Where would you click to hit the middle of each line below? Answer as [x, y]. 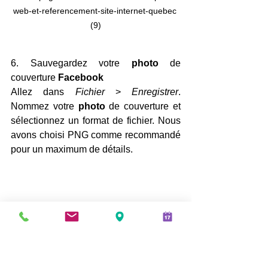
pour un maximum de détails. [72, 150]
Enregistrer [155, 92]
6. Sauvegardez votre [71, 63]
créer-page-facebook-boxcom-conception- [96, 251]
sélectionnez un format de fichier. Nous [96, 121]
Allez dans [43, 92]
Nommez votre [45, 106]
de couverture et [145, 106]
